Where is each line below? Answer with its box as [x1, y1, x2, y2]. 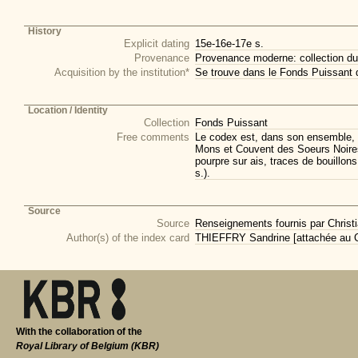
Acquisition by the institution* [54, 66, 189, 78]
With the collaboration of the [16, 327, 142, 336]
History [28, 26, 62, 36]
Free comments [117, 131, 189, 143]
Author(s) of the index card [66, 232, 189, 244]
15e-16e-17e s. [195, 38, 264, 50]
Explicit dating [124, 38, 189, 50]
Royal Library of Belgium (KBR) [16, 341, 159, 351]
